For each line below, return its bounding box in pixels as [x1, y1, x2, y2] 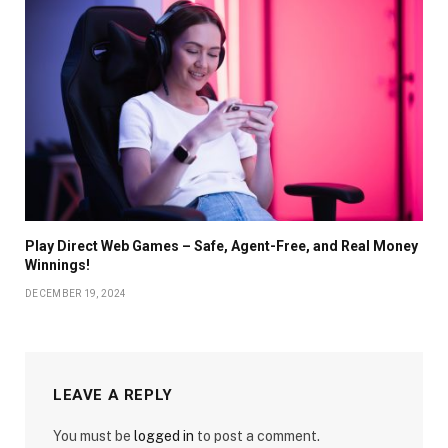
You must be [53, 427, 134, 444]
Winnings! [25, 256, 90, 273]
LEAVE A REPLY [53, 385, 173, 404]
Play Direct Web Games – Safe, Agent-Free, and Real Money [25, 237, 418, 254]
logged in [134, 427, 194, 444]
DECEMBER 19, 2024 [25, 287, 127, 299]
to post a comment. [194, 427, 320, 444]
